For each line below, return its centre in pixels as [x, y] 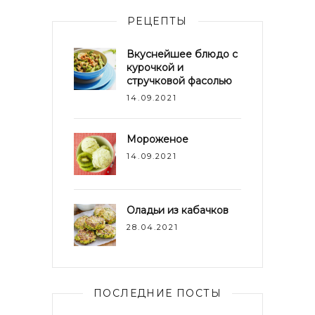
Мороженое [157, 139]
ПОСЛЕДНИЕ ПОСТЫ [157, 293]
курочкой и [155, 67]
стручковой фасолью [179, 81]
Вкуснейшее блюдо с [182, 54]
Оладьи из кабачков [178, 210]
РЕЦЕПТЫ [157, 21]
